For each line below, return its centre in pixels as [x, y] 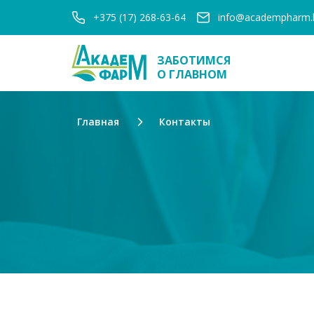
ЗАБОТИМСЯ [194, 60]
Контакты [185, 122]
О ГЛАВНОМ [192, 74]
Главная [98, 122]
